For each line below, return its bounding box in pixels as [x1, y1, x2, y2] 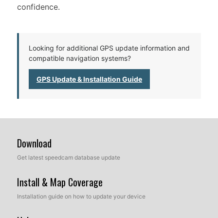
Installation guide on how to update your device [17, 193, 145, 200]
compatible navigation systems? [29, 54, 131, 62]
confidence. [17, 2, 60, 12]
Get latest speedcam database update [17, 154, 120, 161]
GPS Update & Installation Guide [36, 75, 142, 83]
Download [17, 136, 52, 150]
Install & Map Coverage [17, 175, 103, 189]
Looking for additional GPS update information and [29, 44, 190, 52]
